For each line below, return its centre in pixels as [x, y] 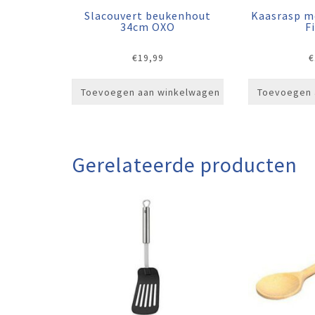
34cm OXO [148, 26]
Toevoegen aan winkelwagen [150, 92]
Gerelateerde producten [185, 165]
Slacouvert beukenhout [148, 15]
